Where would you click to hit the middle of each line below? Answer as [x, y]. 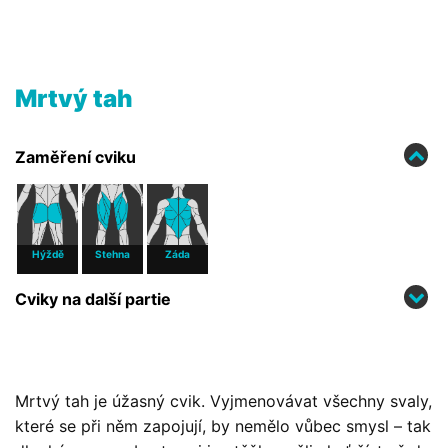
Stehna [112, 254]
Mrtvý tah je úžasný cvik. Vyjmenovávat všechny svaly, [223, 401]
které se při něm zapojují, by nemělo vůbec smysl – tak [223, 426]
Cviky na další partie [93, 299]
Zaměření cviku [75, 157]
